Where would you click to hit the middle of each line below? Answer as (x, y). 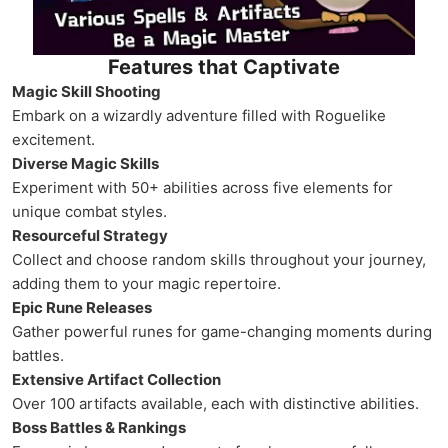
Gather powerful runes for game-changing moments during (222, 332)
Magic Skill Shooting (86, 92)
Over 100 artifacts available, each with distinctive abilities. (215, 404)
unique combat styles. (89, 212)
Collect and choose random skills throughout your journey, (219, 260)
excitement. (53, 140)
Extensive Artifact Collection (116, 380)
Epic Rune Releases (82, 308)
